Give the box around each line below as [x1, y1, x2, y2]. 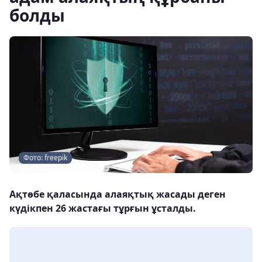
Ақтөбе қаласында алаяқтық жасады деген [9, 188, 226, 201]
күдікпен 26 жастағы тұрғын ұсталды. [9, 202, 196, 215]
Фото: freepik [23, 153, 67, 163]
